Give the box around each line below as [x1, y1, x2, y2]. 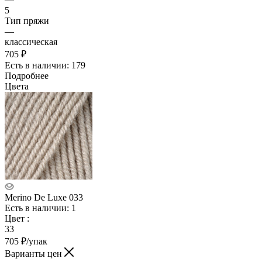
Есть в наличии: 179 [5, 60, 85, 70]
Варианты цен [5, 248, 64, 258]
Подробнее [5, 70, 49, 81]
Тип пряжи [5, 15, 49, 26]
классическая [5, 36, 57, 47]
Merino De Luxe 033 [5, 192, 83, 202]
